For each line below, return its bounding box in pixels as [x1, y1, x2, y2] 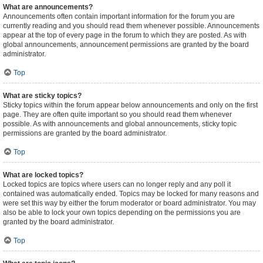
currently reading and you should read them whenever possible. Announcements [3, 22, 259, 30]
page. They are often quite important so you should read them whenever [3, 110, 232, 119]
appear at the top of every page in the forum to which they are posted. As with [3, 31, 247, 39]
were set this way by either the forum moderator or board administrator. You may [3, 199, 256, 207]
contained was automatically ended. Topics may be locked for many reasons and [3, 190, 259, 198]
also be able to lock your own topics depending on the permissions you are [3, 208, 241, 217]
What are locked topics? [3, 171, 83, 179]
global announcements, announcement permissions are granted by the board [3, 41, 249, 49]
